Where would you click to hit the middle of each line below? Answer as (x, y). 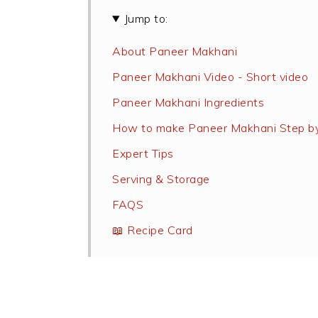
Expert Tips (143, 153)
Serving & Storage (161, 179)
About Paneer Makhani (175, 51)
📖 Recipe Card (153, 230)
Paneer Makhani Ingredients (188, 102)
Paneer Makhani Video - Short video (210, 77)
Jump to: (146, 18)
